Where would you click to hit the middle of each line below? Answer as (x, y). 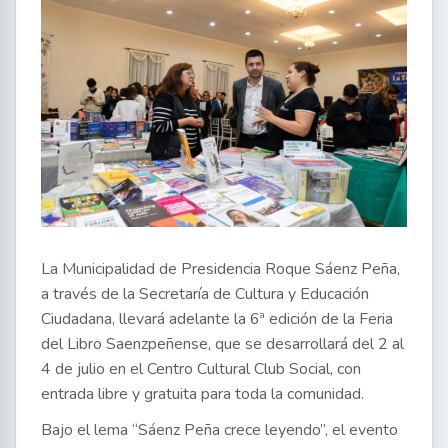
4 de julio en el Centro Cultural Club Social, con (201, 369)
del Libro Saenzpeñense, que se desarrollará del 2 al (222, 344)
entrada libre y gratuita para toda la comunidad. (202, 394)
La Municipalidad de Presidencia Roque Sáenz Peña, (220, 269)
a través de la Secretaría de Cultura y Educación (205, 294)
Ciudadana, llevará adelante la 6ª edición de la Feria (217, 319)
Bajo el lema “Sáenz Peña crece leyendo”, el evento (219, 430)
